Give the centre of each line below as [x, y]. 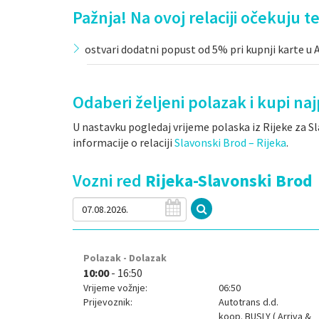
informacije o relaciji [124, 142]
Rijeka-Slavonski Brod [229, 181]
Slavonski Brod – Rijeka [230, 142]
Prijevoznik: [108, 302]
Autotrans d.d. [249, 302]
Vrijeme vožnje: [115, 288]
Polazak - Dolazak [125, 258]
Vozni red [109, 181]
